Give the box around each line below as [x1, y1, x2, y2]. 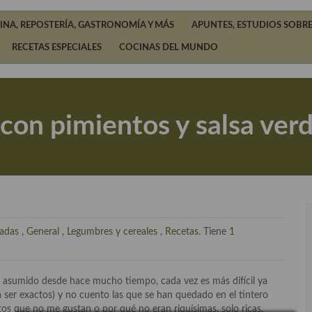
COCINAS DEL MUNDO [119, 43, 218, 52]
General [26, 227, 59, 237]
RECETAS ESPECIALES [12, 43, 102, 52]
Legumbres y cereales [67, 227, 157, 237]
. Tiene [198, 227, 229, 237]
